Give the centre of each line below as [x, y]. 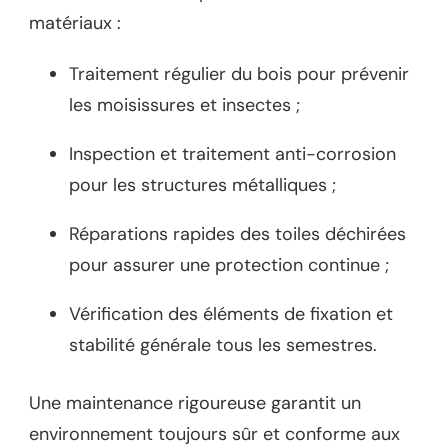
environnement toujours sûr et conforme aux [214, 433]
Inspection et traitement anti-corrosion [232, 153]
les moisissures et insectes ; [184, 104]
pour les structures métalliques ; [202, 184]
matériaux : [75, 22]
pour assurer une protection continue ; [229, 264]
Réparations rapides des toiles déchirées [237, 233]
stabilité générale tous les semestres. [223, 344]
